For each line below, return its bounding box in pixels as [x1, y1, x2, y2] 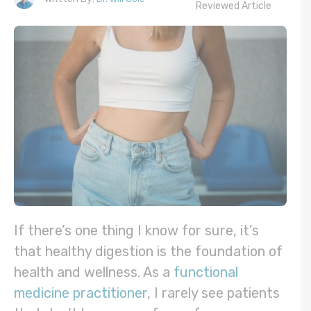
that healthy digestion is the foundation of [14, 243, 283, 260]
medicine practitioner [14, 285, 147, 302]
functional [174, 264, 238, 281]
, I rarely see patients [147, 285, 280, 302]
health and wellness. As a [14, 264, 174, 281]
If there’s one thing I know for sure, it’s [14, 222, 259, 239]
